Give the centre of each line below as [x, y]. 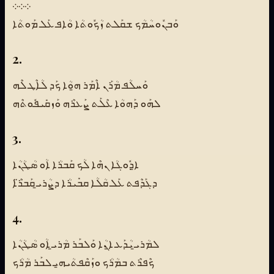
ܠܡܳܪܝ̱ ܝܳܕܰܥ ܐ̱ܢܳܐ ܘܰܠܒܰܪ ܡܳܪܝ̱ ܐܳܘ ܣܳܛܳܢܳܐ [86, 244]
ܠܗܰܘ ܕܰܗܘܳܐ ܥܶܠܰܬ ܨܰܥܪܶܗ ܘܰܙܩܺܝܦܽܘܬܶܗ [86, 104]
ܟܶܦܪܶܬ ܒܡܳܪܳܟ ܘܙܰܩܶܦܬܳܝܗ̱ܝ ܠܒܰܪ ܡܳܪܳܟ [83, 263]
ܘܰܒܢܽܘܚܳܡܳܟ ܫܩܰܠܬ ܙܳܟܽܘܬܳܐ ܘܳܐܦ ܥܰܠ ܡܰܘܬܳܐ [95, 24]
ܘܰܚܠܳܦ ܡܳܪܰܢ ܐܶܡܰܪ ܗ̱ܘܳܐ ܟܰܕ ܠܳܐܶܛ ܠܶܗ [80, 85]
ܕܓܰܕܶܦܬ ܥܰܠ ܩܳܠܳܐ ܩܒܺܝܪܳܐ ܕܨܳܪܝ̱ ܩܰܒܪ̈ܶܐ [85, 183]
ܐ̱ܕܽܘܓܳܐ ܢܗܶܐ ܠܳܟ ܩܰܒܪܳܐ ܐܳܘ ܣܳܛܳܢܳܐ [76, 165]
